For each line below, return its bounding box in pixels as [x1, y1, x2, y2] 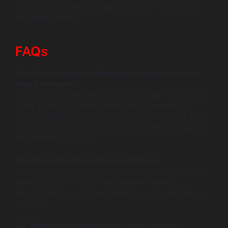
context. [15, 198, 44, 208]
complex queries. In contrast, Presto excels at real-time [15, 111, 205, 121]
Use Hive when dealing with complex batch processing [15, 166, 206, 176]
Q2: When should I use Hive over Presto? [15, 155, 161, 165]
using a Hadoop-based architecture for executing [15, 101, 185, 110]
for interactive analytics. [15, 133, 97, 142]
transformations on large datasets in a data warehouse [15, 187, 205, 197]
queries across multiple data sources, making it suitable [15, 122, 205, 132]
